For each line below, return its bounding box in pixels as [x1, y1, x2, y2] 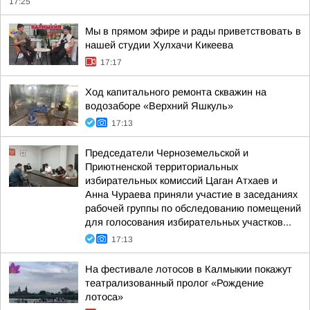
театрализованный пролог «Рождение [85, 277, 264, 289]
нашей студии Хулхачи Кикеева [85, 39, 233, 51]
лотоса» [85, 291, 123, 302]
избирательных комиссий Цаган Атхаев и [85, 175, 277, 186]
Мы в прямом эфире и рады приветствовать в [85, 26, 301, 37]
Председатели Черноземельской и [85, 147, 248, 158]
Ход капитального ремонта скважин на [85, 86, 266, 98]
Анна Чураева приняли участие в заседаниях [85, 189, 298, 200]
